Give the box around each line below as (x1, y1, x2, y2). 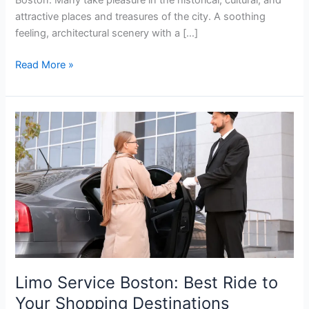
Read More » (15, 58, 74, 71)
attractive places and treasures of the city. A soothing (15, 10, 266, 23)
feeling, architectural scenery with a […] (15, 26, 199, 39)
